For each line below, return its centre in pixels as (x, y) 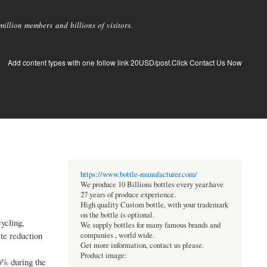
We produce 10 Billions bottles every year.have (152, 185)
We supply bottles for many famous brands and (150, 225)
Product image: (103, 256)
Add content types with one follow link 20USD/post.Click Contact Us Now (125, 62)
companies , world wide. (117, 235)
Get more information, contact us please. (142, 246)
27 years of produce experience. (128, 195)
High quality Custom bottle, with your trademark (154, 205)
